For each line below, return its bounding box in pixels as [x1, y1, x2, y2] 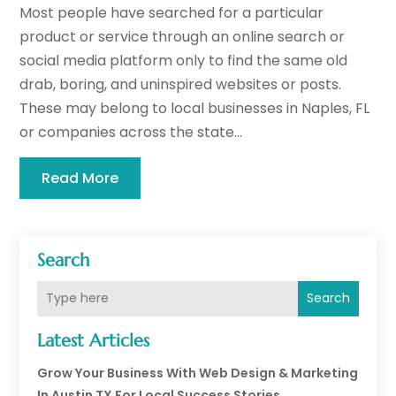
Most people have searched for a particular [19, 2, 324, 23]
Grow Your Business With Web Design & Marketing [37, 363, 359, 382]
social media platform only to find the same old [19, 49, 348, 71]
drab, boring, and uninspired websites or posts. [19, 73, 342, 95]
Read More [42, 167, 119, 188]
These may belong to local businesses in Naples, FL [19, 97, 370, 118]
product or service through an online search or [19, 26, 346, 47]
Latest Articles [37, 329, 150, 352]
